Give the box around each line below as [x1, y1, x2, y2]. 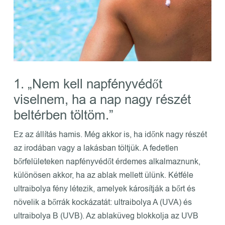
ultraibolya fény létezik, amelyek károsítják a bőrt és [13, 183, 195, 194]
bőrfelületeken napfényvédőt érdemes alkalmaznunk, [13, 156, 200, 167]
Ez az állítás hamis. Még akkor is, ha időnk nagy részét [13, 129, 207, 140]
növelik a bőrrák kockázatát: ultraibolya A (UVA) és [13, 196, 192, 208]
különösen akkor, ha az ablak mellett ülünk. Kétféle [13, 169, 193, 181]
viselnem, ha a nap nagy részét [13, 90, 191, 108]
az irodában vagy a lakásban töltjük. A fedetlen [13, 142, 178, 154]
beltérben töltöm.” [13, 106, 114, 124]
